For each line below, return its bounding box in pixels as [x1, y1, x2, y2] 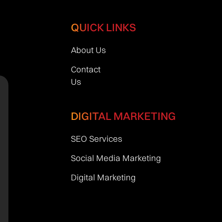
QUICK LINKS [70, 20, 136, 35]
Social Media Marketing [70, 153, 161, 164]
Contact [70, 64, 101, 75]
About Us [70, 45, 106, 55]
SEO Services [70, 133, 122, 144]
